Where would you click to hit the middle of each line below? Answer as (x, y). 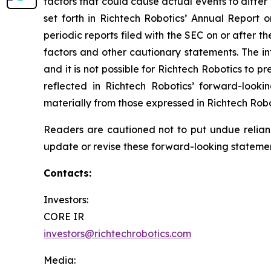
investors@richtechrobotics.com (117, 234)
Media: (60, 260)
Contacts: (67, 173)
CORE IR (64, 217)
